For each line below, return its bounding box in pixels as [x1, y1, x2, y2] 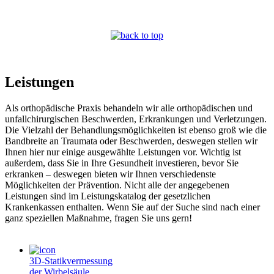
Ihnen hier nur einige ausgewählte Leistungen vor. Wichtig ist [5, 146, 241, 157]
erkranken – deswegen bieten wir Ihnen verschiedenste [5, 168, 216, 179]
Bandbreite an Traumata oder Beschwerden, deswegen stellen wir [5, 135, 257, 146]
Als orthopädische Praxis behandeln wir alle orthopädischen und [5, 102, 253, 113]
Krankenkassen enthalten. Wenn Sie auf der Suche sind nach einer [5, 201, 260, 212]
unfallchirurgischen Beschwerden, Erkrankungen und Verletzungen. [5, 113, 267, 124]
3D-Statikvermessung [29, 255, 113, 266]
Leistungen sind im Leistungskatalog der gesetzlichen [5, 190, 210, 201]
